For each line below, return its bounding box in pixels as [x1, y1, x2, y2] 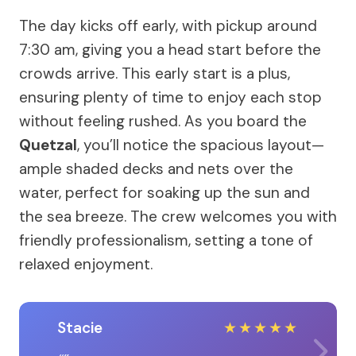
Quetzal [19, 134, 77, 155]
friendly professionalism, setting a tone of [19, 230, 313, 250]
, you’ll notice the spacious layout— [77, 134, 324, 155]
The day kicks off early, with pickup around [19, 15, 317, 36]
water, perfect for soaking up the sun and [19, 182, 310, 203]
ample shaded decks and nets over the [19, 158, 293, 179]
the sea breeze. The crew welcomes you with [19, 206, 337, 226]
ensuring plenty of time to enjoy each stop [19, 87, 322, 107]
